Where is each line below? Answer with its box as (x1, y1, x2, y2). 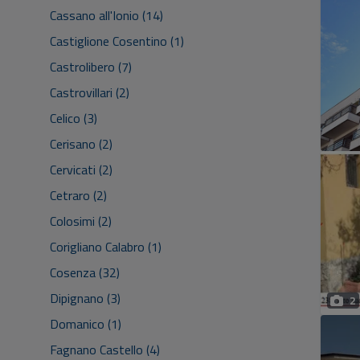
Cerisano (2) (50, 134, 112, 153)
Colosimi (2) (50, 211, 112, 231)
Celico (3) (50, 108, 97, 128)
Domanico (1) (50, 314, 121, 333)
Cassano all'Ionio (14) (50, 6, 163, 25)
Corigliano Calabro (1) (50, 237, 162, 256)
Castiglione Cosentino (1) (50, 31, 184, 51)
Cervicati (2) (50, 160, 112, 179)
